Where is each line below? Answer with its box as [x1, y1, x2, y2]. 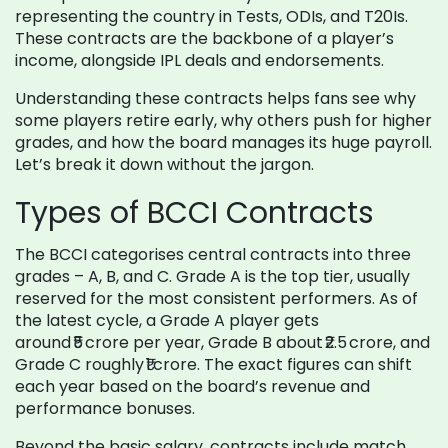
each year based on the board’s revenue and [15, 375, 370, 398]
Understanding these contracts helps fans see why [15, 87, 416, 110]
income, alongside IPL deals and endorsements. [15, 49, 384, 72]
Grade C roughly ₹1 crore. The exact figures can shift [15, 353, 412, 376]
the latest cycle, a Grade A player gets [15, 309, 319, 332]
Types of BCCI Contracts [15, 192, 374, 234]
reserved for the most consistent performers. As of [15, 287, 418, 310]
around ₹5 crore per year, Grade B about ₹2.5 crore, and [15, 331, 430, 354]
